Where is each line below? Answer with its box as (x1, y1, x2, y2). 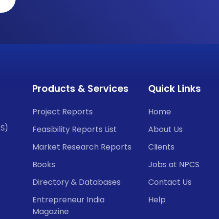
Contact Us (148, 176, 192, 188)
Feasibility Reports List (32, 123, 117, 135)
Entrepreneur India (32, 194, 105, 205)
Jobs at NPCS (148, 158, 199, 170)
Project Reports (32, 106, 93, 117)
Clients (148, 141, 175, 153)
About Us (148, 123, 183, 135)
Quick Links (148, 82, 201, 95)
